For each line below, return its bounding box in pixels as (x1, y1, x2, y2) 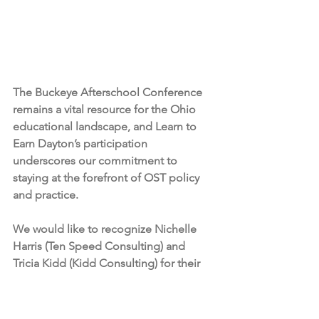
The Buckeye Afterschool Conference (13, 85, 205, 100)
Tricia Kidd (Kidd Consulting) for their (13, 256, 203, 271)
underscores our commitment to (13, 154, 180, 168)
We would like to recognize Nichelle (13, 222, 199, 236)
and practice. (13, 188, 81, 202)
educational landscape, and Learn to (13, 120, 199, 134)
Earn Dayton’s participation (13, 137, 150, 151)
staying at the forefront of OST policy (13, 171, 202, 185)
